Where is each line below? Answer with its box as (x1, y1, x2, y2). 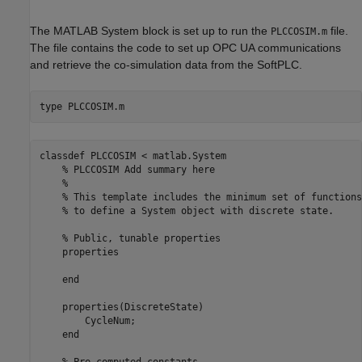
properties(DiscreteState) (39, 301, 204, 313)
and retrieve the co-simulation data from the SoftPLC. (30, 58, 302, 72)
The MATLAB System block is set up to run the (30, 24, 271, 38)
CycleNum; (39, 314, 136, 326)
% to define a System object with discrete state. (39, 204, 334, 217)
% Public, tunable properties (39, 232, 221, 244)
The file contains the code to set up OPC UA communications (30, 41, 341, 55)
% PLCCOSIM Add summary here (39, 163, 215, 175)
